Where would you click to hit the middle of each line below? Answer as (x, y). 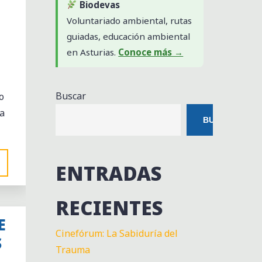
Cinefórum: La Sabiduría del (117, 234)
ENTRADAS (109, 174)
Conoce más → (151, 52)
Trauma (73, 250)
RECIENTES (109, 208)
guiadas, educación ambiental (129, 36)
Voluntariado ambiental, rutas (130, 20)
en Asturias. (93, 52)
